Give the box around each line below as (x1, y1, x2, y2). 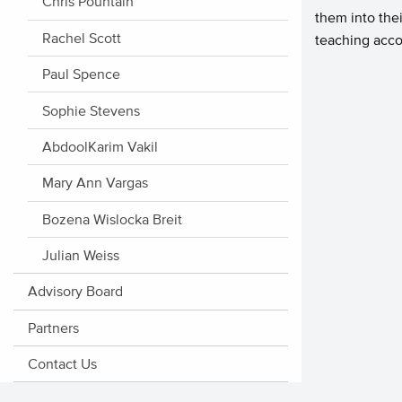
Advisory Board (28, 283, 123, 300)
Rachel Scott (42, 29, 121, 46)
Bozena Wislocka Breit (42, 210, 182, 227)
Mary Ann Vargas (42, 174, 148, 191)
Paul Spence (42, 66, 120, 83)
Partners (28, 319, 79, 336)
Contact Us (28, 355, 97, 372)
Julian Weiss (42, 247, 119, 264)
